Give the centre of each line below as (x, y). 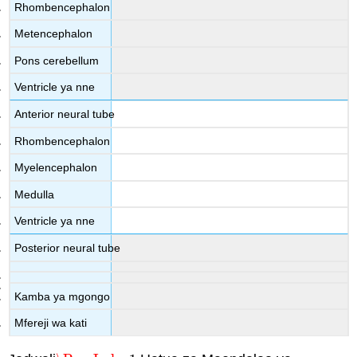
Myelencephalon (56, 168)
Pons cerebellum (57, 60)
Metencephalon (54, 34)
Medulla (35, 194)
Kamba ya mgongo (63, 296)
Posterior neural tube (68, 248)
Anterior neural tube (65, 114)
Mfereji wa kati (51, 323)
